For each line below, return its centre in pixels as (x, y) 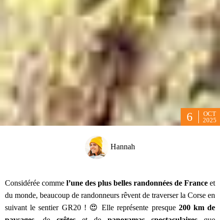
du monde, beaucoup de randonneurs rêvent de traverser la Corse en (110, 195)
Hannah (122, 146)
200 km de (197, 207)
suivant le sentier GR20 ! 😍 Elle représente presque (92, 207)
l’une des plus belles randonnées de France (138, 183)
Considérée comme (36, 183)
